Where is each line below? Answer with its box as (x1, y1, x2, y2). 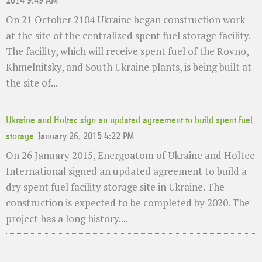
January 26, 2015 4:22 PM (38, 132, 135, 142)
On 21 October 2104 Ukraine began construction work (6, 12, 245, 26)
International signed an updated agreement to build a (6, 164, 247, 178)
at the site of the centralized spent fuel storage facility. (6, 28, 250, 42)
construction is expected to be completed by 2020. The (6, 196, 250, 210)
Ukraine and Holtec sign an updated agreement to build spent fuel (6, 116, 253, 126)
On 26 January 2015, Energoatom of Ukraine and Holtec (6, 149, 254, 163)
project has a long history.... (6, 212, 128, 226)
